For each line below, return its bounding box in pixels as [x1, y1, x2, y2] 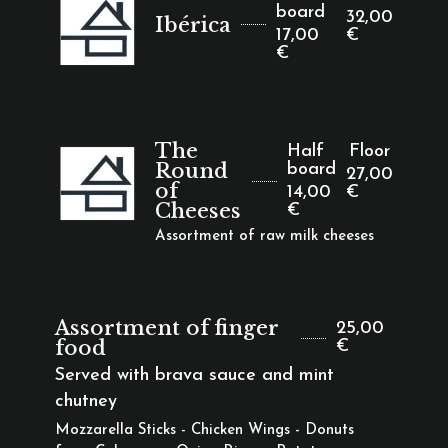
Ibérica [154, 12, 231, 37]
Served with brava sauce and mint [54, 366, 334, 385]
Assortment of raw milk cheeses [154, 229, 374, 244]
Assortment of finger [54, 316, 279, 340]
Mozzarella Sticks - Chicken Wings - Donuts [54, 423, 354, 438]
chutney [54, 392, 117, 411]
